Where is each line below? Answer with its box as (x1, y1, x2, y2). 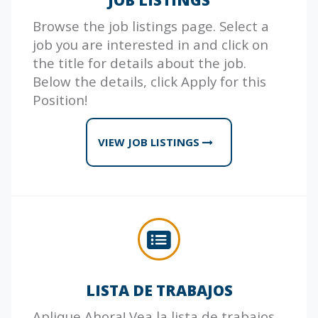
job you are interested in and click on (33, 35, 268, 53)
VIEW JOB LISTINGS (98, 134, 202, 149)
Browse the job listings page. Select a (33, 16, 269, 35)
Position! (33, 90, 87, 109)
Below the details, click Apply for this (33, 72, 266, 90)
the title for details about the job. (33, 53, 246, 72)
